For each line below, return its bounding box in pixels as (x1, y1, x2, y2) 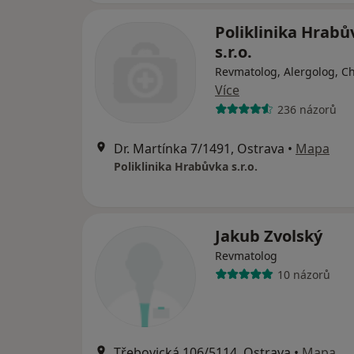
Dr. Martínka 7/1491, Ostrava (114, 140, 284, 158)
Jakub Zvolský (215, 225, 322, 247)
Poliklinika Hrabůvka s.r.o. (114, 159, 258, 175)
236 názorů (277, 101, 337, 117)
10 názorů (277, 266, 330, 282)
